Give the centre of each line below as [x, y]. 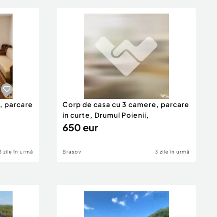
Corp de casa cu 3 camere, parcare [126, 104]
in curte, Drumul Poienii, [106, 115]
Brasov [72, 152]
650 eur [80, 127]
